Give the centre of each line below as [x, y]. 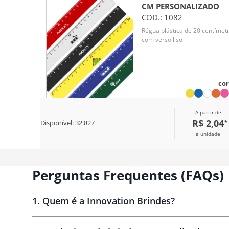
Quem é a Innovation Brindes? [108, 201]
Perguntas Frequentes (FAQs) [128, 175]
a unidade [208, 134]
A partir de [208, 112]
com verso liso [162, 40]
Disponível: [58, 123]
